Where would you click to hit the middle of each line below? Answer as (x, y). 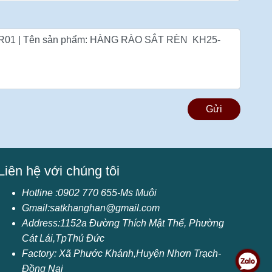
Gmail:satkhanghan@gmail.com (91, 208)
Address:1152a (54, 223)
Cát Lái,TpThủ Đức (63, 238)
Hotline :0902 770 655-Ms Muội (89, 193)
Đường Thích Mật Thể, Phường (155, 223)
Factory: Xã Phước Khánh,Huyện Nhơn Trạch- (121, 253)
